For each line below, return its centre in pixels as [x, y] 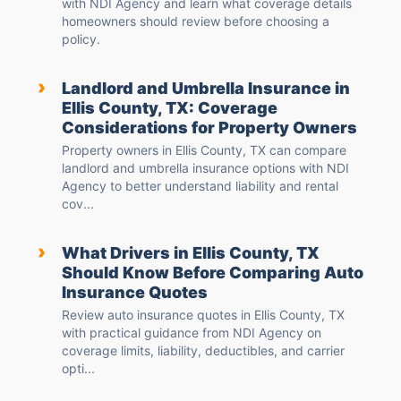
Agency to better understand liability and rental [200, 186]
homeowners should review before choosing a [196, 21]
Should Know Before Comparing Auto [213, 273]
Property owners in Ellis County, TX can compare [204, 150]
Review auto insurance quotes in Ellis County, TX [203, 315]
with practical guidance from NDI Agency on [192, 333]
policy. [81, 39]
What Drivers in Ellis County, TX [191, 253]
